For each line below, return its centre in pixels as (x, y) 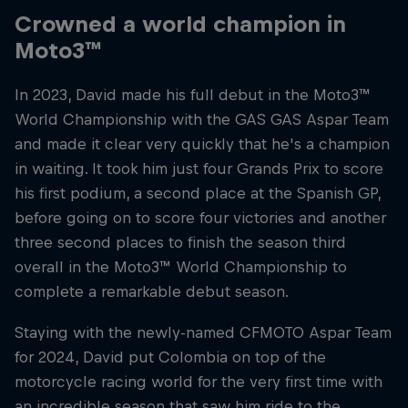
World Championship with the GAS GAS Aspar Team (202, 120)
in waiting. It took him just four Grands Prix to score (199, 169)
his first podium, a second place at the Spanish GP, (198, 194)
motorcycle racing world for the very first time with (199, 382)
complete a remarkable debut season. (152, 292)
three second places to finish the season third (180, 243)
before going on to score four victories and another (200, 218)
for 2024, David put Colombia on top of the (170, 357)
